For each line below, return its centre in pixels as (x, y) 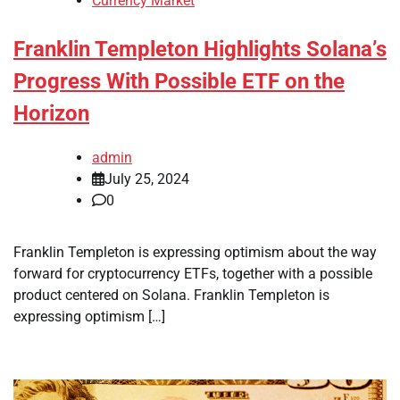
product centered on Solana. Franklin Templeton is (171, 295)
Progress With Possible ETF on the (179, 82)
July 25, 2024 (147, 179)
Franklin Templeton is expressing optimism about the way (195, 252)
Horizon (51, 114)
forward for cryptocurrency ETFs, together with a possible (193, 273)
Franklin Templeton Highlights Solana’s (200, 50)
